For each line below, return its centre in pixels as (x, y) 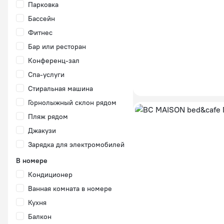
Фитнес (40, 32)
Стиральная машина (60, 88)
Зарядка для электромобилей (76, 144)
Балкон (40, 216)
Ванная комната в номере (70, 188)
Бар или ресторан (57, 46)
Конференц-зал (54, 60)
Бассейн (41, 18)
